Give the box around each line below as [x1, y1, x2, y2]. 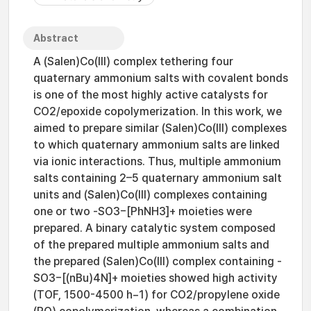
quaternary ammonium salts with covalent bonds [33, 72, 288, 85]
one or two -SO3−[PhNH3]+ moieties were [33, 205, 252, 218]
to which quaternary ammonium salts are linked [33, 138, 280, 151]
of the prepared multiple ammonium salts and [33, 238, 269, 251]
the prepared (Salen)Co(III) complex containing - [33, 255, 282, 268]
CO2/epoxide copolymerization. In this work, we [33, 105, 282, 118]
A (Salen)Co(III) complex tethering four [33, 55, 233, 68]
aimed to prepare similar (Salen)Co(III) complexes [33, 121, 287, 135]
